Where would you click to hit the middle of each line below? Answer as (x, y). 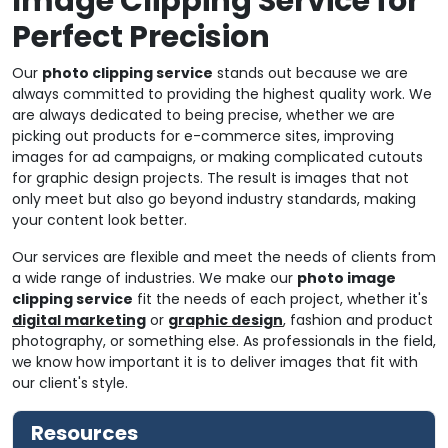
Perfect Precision (141, 36)
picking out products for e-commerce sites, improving (203, 135)
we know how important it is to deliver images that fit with (215, 361)
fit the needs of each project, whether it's (280, 298)
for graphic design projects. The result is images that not (210, 177)
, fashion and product (358, 319)
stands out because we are (310, 72)
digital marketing (79, 319)
